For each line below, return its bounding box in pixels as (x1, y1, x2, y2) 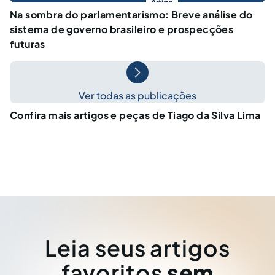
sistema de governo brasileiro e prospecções (10, 22, 234, 36)
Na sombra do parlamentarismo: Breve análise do (10, 7, 253, 21)
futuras (10, 37, 45, 50)
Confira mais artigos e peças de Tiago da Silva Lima (10, 108, 261, 122)
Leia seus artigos (45, 234, 230, 261)
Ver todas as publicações (79, 88, 196, 102)
